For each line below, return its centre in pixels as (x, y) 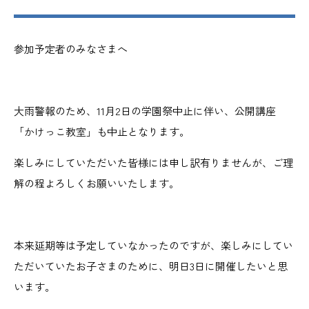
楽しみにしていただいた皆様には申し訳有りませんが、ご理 (153, 162)
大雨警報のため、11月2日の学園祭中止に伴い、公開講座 (145, 111)
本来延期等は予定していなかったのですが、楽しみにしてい (153, 245)
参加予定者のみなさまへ (71, 49)
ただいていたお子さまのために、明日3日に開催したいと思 (151, 266)
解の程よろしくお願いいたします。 (97, 183)
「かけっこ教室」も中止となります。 (102, 131)
